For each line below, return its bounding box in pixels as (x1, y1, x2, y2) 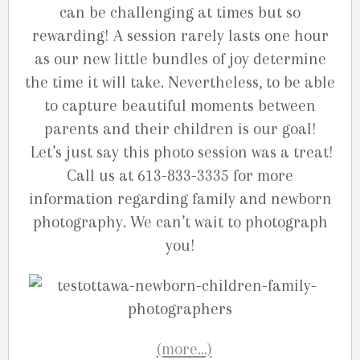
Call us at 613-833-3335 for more (67, 166, 293, 186)
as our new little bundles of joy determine (34, 50, 326, 69)
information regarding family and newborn (28, 190, 332, 209)
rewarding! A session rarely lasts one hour (31, 27, 329, 46)
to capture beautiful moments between (44, 96, 316, 116)
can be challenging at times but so (59, 3, 301, 22)
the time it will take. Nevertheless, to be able (25, 73, 335, 92)
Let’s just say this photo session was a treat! (27, 143, 333, 162)
